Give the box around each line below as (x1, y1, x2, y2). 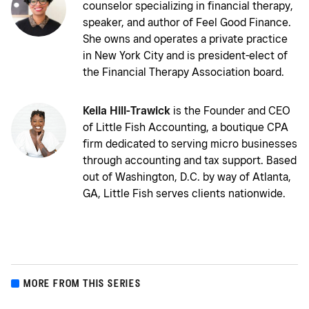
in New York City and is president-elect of (83, 48, 288, 62)
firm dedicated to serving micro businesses (83, 137, 297, 150)
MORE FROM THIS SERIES (23, 276, 141, 290)
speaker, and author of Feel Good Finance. (83, 15, 291, 29)
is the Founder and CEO (170, 103, 290, 117)
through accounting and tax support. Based (83, 153, 297, 167)
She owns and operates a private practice (83, 32, 288, 46)
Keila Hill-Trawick (83, 103, 170, 117)
